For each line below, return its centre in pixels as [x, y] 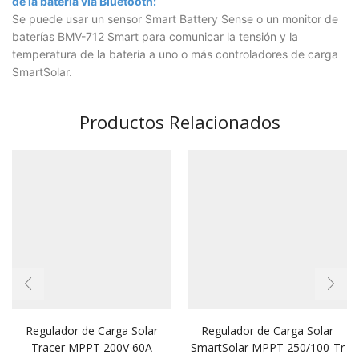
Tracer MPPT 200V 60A [92, 347]
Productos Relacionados [179, 122]
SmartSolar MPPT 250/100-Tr [267, 347]
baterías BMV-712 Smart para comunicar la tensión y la [155, 37]
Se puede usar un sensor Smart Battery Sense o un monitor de [175, 19]
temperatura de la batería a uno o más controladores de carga [175, 54]
